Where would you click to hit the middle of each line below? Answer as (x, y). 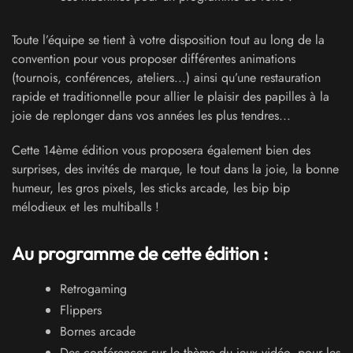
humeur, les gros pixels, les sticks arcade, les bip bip (151, 188)
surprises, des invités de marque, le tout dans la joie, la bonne (175, 169)
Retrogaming (93, 288)
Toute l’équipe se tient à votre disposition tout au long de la (168, 40)
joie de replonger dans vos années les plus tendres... (151, 115)
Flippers (81, 310)
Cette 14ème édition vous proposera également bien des (161, 150)
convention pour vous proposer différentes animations (154, 59)
